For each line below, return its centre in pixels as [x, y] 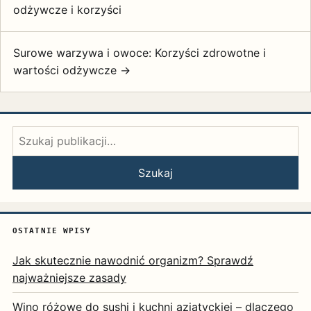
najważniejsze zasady [69, 278]
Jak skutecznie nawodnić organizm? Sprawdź [133, 261]
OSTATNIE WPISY [52, 231]
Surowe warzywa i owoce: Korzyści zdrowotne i [140, 53]
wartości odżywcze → [72, 70]
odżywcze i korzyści [67, 10]
